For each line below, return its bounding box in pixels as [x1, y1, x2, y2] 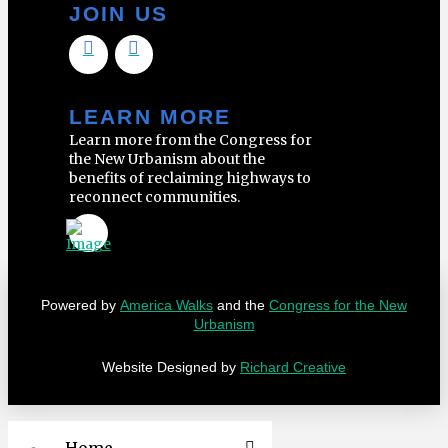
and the [213, 297, 269, 314]
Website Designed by [102, 358, 240, 375]
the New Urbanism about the [69, 149, 266, 168]
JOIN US [69, 2, 168, 26]
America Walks [120, 297, 213, 314]
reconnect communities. [69, 187, 241, 206]
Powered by [41, 297, 120, 314]
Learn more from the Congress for [69, 130, 313, 149]
